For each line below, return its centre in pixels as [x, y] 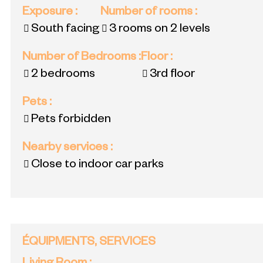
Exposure [49, 13]
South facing [65, 30]
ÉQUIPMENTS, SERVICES [89, 243]
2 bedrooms [63, 75]
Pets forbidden [71, 120]
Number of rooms [148, 13]
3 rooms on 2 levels [160, 30]
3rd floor [172, 75]
